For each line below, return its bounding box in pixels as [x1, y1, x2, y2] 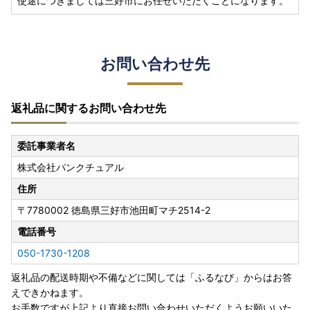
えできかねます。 [11, 286, 89, 299]
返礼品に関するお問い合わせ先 [11, 101, 166, 116]
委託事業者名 [17, 140, 75, 152]
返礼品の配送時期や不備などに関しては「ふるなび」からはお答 [11, 271, 292, 284]
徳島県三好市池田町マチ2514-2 [71, 204, 210, 217]
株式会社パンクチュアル [17, 161, 124, 174]
